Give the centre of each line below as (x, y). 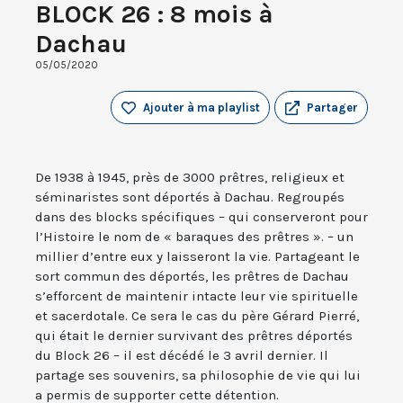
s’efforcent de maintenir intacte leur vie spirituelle (197, 296)
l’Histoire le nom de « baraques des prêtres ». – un (194, 237)
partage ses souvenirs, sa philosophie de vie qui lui (198, 376)
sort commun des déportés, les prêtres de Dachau (192, 277)
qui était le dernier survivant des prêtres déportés (194, 336)
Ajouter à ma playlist (201, 108)
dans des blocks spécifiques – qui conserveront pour (201, 217)
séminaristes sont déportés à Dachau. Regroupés (190, 197)
